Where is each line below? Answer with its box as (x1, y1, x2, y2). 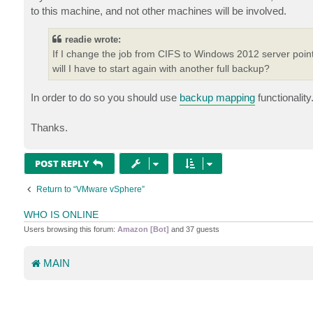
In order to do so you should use (30, 92, 180, 104)
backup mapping (179, 92, 255, 104)
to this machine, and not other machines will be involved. (30, 4, 286, 17)
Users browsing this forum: (23, 225, 117, 234)
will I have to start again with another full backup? (52, 62, 270, 74)
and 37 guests (168, 225, 219, 234)
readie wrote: (64, 34, 121, 45)
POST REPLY (34, 157, 89, 170)
